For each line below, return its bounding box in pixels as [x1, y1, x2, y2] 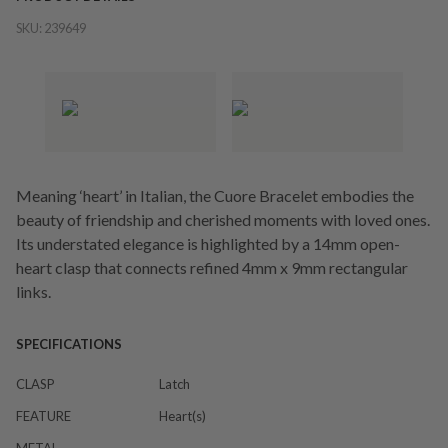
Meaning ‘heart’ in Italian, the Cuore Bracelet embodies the [16, 186, 414, 205]
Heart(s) [159, 408, 206, 424]
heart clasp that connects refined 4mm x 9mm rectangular [16, 258, 408, 277]
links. [16, 282, 51, 301]
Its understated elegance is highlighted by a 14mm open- [16, 234, 400, 253]
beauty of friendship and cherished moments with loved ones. [16, 210, 430, 229]
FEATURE [16, 408, 71, 424]
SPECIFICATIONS [16, 336, 122, 352]
